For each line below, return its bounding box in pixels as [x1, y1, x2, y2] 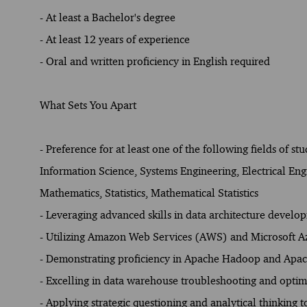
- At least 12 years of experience [40, 33, 190, 47]
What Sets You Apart [40, 99, 136, 112]
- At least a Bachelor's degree [40, 11, 175, 25]
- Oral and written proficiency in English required [40, 55, 270, 69]
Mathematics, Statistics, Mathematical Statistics [40, 186, 258, 200]
